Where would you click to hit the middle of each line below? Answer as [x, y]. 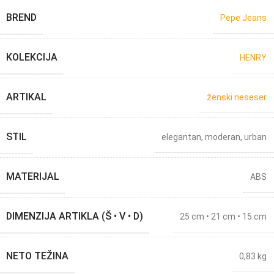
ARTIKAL [26, 97]
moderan [223, 137]
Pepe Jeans [243, 18]
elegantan [181, 137]
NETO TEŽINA [37, 256]
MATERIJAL [33, 176]
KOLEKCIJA [32, 57]
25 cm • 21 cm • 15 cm [223, 217]
